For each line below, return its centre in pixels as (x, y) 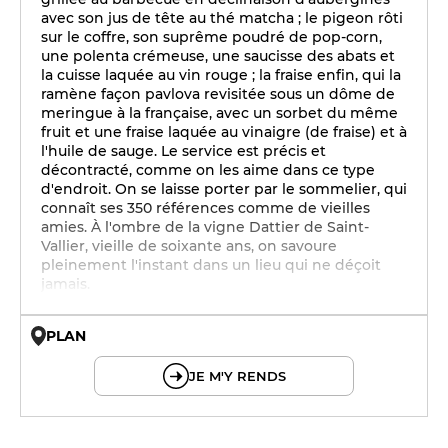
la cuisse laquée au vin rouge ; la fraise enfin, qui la (221, 75)
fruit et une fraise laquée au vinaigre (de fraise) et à (224, 132)
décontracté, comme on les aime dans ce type (208, 170)
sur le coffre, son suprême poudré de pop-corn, (211, 37)
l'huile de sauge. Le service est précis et (183, 151)
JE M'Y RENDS (237, 376)
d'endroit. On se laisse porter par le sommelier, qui (224, 189)
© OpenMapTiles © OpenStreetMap (320, 344)
